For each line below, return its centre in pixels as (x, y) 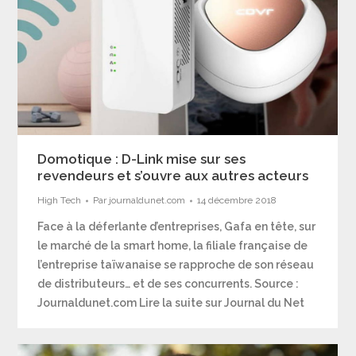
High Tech (60, 201)
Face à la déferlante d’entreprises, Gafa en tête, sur (177, 227)
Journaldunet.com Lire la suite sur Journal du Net (171, 303)
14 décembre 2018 (237, 201)
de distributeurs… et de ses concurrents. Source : (168, 284)
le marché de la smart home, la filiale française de (173, 246)
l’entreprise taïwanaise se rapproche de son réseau (176, 265)
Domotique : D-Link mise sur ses (142, 159)
